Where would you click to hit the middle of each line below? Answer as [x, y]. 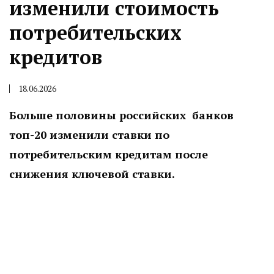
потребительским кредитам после [109, 154]
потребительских [95, 32]
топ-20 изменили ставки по [89, 135]
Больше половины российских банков [121, 115]
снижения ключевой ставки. [92, 174]
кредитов [56, 57]
